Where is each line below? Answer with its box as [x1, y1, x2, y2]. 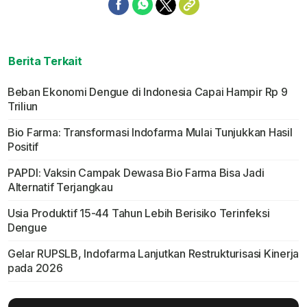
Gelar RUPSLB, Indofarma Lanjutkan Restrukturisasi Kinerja [7, 247, 299, 261]
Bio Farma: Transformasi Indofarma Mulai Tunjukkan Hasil [7, 125, 293, 140]
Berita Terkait [8, 54, 82, 69]
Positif [7, 140, 39, 154]
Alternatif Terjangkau [7, 180, 113, 195]
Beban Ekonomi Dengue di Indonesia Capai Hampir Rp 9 [7, 85, 288, 99]
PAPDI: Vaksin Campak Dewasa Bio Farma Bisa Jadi [7, 166, 265, 180]
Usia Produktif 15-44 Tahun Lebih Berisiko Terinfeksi [7, 206, 270, 221]
